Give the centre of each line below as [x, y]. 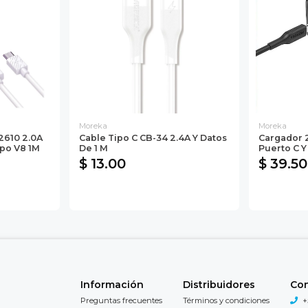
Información [112, 284]
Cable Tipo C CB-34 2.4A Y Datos [153, 137]
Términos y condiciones [226, 300]
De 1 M [93, 148]
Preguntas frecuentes [121, 300]
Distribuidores [219, 284]
